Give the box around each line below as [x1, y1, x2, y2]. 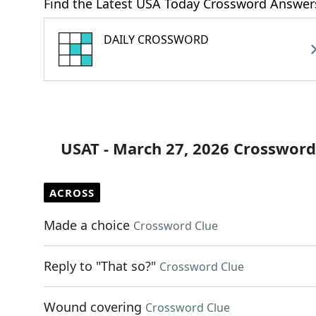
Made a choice [44, 217, 130, 233]
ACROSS [49, 186, 95, 200]
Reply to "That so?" [44, 257, 156, 274]
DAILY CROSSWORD [104, 32, 209, 47]
